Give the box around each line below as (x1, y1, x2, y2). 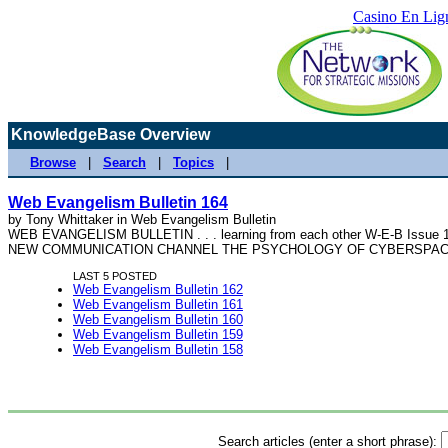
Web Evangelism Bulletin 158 (73, 342, 243, 358)
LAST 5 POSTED (73, 270, 157, 283)
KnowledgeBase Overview (11, 126, 210, 143)
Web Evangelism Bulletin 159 (73, 327, 243, 343)
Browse (30, 155, 76, 170)
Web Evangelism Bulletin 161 (73, 297, 243, 313)
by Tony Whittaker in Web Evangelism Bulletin (8, 212, 276, 227)
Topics (173, 155, 214, 170)
